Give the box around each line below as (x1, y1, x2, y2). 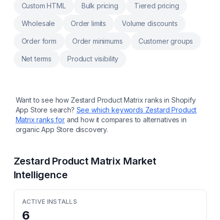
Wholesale (21, 19, 55, 27)
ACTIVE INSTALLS (22, 198, 77, 205)
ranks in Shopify (143, 96, 196, 104)
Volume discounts (122, 19, 178, 27)
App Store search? (15, 106, 75, 114)
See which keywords (76, 106, 145, 114)
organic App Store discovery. (15, 125, 109, 134)
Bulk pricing (81, 1, 118, 10)
